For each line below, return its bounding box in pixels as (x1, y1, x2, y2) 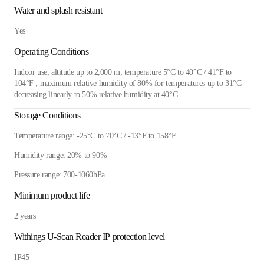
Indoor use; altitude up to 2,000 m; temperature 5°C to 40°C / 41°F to (14, 67, 232, 77)
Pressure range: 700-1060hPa (14, 170, 105, 179)
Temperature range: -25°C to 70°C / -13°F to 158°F (14, 131, 176, 140)
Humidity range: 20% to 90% (14, 150, 107, 160)
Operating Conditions (14, 46, 89, 57)
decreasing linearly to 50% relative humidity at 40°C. (14, 90, 180, 99)
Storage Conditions (14, 110, 81, 120)
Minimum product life (14, 190, 90, 200)
